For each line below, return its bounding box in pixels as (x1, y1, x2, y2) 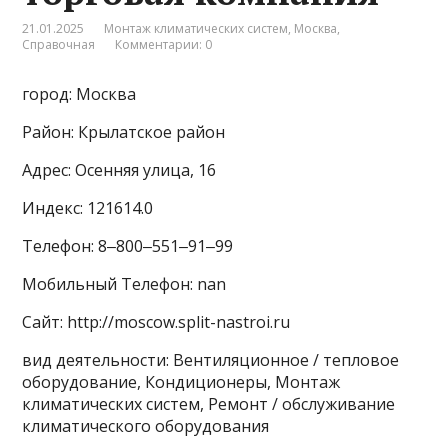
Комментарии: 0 (115, 36, 213, 54)
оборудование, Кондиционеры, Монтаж (22, 371, 341, 394)
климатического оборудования (22, 415, 270, 438)
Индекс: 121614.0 (22, 197, 154, 220)
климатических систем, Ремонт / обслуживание (22, 393, 396, 416)
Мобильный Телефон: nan (22, 273, 227, 296)
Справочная (22, 36, 96, 54)
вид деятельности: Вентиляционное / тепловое (22, 349, 400, 372)
